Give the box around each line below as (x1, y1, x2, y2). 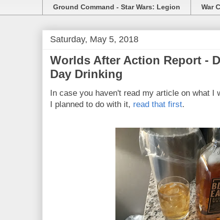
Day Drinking (50, 67, 123, 81)
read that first (133, 100, 182, 110)
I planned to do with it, (50, 100, 133, 110)
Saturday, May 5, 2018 (50, 34, 138, 45)
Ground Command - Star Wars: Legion (53, 2, 180, 11)
